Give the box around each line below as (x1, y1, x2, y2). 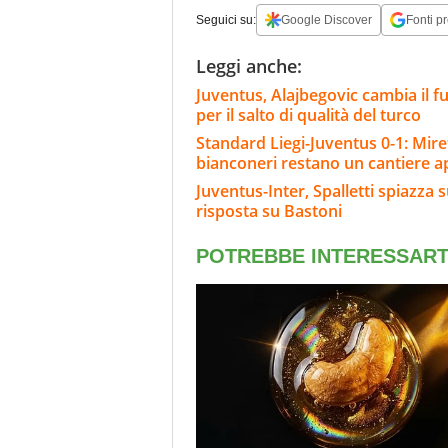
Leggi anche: (196, 53, 302, 78)
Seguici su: (196, 12, 256, 27)
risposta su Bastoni (196, 199, 342, 222)
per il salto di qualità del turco (196, 103, 421, 126)
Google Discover (281, 12, 372, 27)
